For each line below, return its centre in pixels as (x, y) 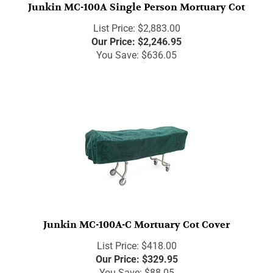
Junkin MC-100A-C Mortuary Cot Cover (136, 219)
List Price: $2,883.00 (136, 23)
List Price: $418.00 (136, 240)
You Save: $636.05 (136, 49)
